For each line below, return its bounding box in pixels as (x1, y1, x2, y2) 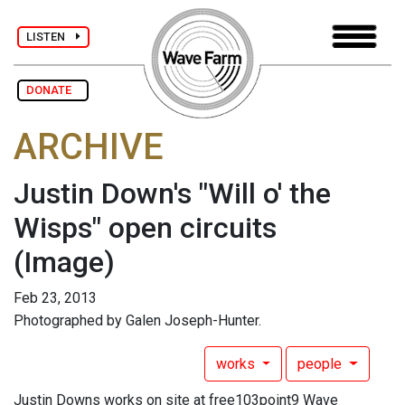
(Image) (14, 245, 115, 280)
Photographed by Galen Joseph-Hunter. (14, 312, 261, 330)
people (297, 355, 346, 373)
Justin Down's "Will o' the (14, 176, 331, 212)
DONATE (26, 83, 80, 97)
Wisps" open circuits (14, 211, 277, 246)
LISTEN (26, 29, 76, 43)
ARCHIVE (14, 126, 164, 169)
